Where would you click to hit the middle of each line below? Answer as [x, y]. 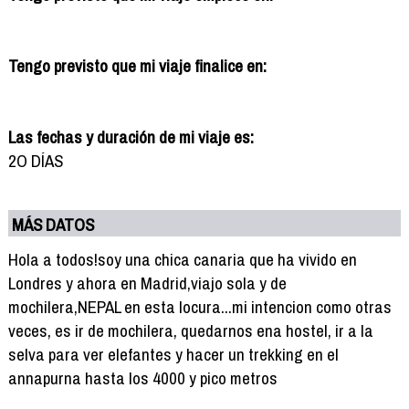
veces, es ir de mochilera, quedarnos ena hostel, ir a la [190, 330]
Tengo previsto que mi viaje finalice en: [137, 65]
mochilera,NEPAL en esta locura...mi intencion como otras [199, 306]
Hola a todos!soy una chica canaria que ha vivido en [182, 259]
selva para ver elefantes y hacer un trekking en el [173, 354]
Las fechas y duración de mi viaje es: [131, 136]
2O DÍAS [35, 160]
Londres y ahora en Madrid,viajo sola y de [147, 283]
